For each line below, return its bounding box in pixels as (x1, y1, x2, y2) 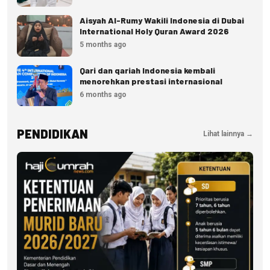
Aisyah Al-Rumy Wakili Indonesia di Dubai (80, 15, 244, 26)
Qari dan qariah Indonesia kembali (80, 65, 215, 76)
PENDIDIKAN (17, 127, 88, 141)
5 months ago (80, 40, 127, 49)
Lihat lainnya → (203, 129, 253, 138)
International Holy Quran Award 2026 (80, 26, 229, 37)
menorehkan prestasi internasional (80, 76, 222, 87)
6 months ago (80, 90, 127, 99)
